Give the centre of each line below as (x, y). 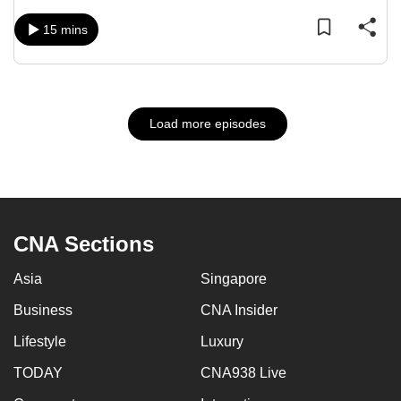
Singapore (234, 279)
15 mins (65, 30)
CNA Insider (239, 310)
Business (43, 310)
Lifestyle (40, 341)
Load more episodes (207, 124)
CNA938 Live (243, 373)
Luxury (222, 341)
